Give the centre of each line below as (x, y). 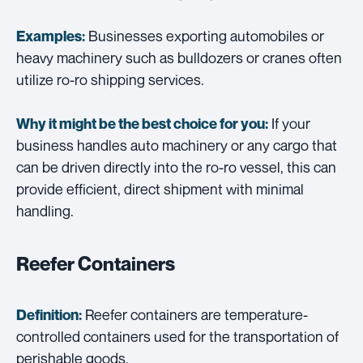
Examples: (51, 36)
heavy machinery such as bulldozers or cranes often (179, 58)
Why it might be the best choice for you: (142, 124)
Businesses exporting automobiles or (205, 36)
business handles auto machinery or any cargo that (177, 145)
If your (289, 124)
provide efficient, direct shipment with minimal (160, 189)
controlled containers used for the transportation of (177, 337)
